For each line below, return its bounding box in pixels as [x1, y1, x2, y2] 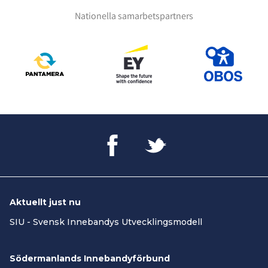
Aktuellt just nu [10, 197, 81, 208]
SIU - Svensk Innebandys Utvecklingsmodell [10, 217, 202, 228]
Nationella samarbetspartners [75, 10, 193, 23]
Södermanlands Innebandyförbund [10, 253, 170, 264]
